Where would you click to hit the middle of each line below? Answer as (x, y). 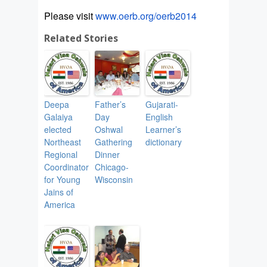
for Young (62, 180)
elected (58, 130)
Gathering (114, 142)
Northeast (63, 142)
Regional (61, 155)
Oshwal (109, 130)
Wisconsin (114, 180)
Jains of (59, 192)
